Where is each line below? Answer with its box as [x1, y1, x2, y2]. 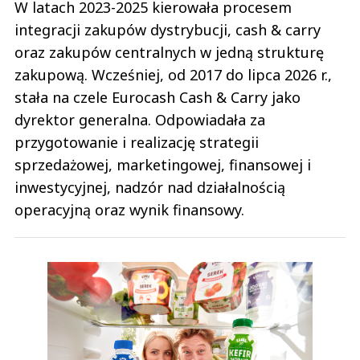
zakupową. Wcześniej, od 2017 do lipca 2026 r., [14, 65, 332, 85]
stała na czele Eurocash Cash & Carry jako [14, 88, 301, 108]
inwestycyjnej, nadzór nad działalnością [14, 178, 285, 198]
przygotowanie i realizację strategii [14, 133, 259, 153]
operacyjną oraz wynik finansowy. [14, 200, 244, 220]
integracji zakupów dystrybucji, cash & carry [14, 20, 321, 40]
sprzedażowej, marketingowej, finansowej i [14, 155, 311, 175]
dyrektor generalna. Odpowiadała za [14, 110, 265, 130]
